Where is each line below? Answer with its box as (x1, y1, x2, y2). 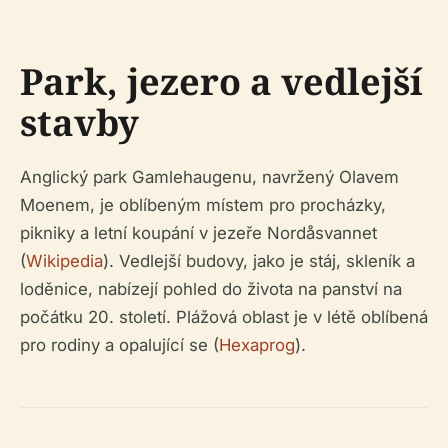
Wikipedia (26, 251, 103, 272)
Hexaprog (219, 335, 295, 356)
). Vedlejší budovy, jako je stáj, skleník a (103, 251, 415, 272)
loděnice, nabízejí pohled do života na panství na (20, 279, 402, 300)
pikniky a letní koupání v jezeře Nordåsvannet (20, 223, 377, 244)
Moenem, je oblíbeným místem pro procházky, (20, 195, 386, 216)
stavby (20, 98, 139, 148)
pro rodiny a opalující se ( (20, 335, 219, 356)
